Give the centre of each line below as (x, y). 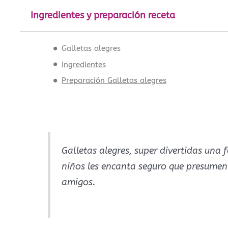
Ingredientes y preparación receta (103, 15)
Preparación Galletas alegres (114, 80)
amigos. (79, 182)
